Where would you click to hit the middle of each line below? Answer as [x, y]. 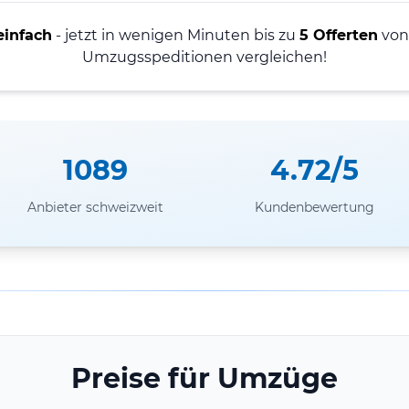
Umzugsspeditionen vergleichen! [204, 57]
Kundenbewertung [314, 207]
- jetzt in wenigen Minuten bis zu [175, 35]
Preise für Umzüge [204, 378]
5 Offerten [338, 35]
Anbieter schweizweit [95, 207]
